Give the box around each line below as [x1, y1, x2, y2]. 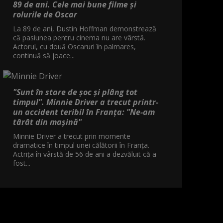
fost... [13, 158, 30, 168]
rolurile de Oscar [13, 8, 77, 20]
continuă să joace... [13, 50, 75, 60]
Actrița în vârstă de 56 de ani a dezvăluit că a [13, 149, 156, 159]
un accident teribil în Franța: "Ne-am [13, 106, 155, 117]
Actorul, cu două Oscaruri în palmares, [13, 41, 136, 51]
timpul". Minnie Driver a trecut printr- [13, 96, 158, 108]
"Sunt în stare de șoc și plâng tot [13, 86, 137, 98]
